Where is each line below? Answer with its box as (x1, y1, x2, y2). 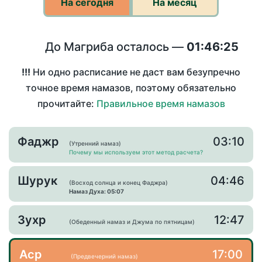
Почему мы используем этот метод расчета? (69, 149, 203, 156)
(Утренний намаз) (69, 140, 121, 147)
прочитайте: (37, 98, 96, 110)
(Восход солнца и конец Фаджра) (69, 179, 168, 187)
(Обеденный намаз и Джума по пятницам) (69, 218, 195, 226)
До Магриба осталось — (44, 40, 187, 54)
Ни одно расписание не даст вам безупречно (30, 66, 240, 78)
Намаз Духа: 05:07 (69, 188, 124, 195)
